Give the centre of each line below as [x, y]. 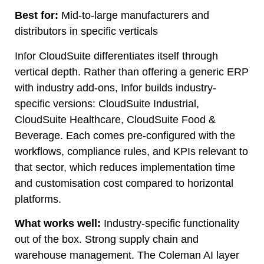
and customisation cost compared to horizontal [124, 183]
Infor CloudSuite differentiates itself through [116, 56]
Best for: [37, 16]
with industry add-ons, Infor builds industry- [115, 88]
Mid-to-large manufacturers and [134, 16]
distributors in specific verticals [86, 32]
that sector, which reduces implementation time [125, 167]
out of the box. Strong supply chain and [107, 240]
